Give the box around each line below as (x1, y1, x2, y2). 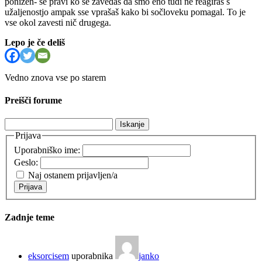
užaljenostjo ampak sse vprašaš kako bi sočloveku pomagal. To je (5, 6, 246, 17)
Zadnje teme (5, 212, 54, 223)
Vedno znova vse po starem (5, 72, 106, 82)
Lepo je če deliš (5, 37, 65, 47)
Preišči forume (5, 95, 62, 106)
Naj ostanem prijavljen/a (28, 170, 118, 180)
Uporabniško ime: (14, 145, 82, 155)
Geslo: (14, 157, 40, 167)
